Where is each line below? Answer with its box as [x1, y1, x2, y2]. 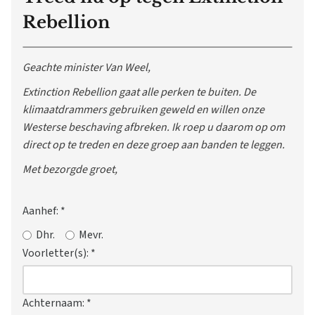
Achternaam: [22, 295, 86, 311]
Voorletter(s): [22, 245, 91, 261]
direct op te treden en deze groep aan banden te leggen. [22, 137, 285, 153]
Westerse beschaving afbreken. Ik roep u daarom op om [22, 120, 285, 136]
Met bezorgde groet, [22, 162, 117, 178]
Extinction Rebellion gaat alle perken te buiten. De [22, 84, 256, 101]
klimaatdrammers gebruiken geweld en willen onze [22, 102, 264, 118]
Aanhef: [22, 203, 60, 219]
